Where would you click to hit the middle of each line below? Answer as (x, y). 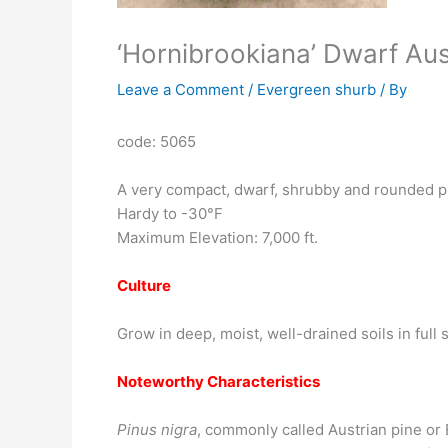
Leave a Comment (180, 89)
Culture (144, 285)
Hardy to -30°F (170, 213)
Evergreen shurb (316, 89)
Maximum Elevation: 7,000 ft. (217, 237)
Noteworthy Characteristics (218, 381)
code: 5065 (156, 141)
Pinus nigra (157, 429)
